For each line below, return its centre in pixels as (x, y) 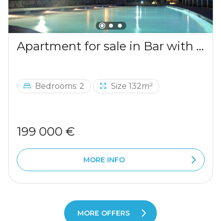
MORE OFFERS (104, 213)
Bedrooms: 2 (60, 86)
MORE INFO (104, 160)
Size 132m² (132, 86)
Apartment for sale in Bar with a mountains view (200, 46)
